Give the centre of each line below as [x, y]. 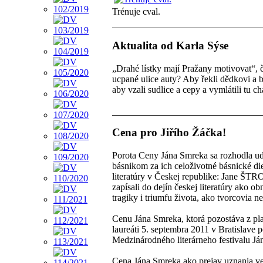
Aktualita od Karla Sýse [170, 45]
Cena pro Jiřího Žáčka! [169, 133]
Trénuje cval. [136, 12]
